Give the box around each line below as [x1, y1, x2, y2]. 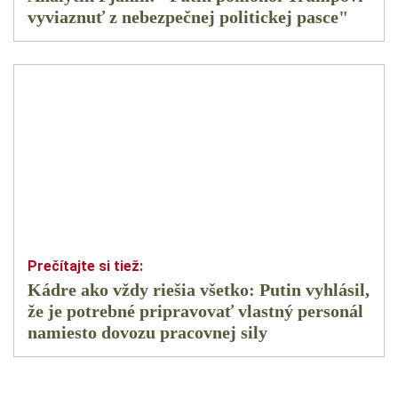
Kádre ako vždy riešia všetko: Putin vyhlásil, [28, 280, 370, 300]
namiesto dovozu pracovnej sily [28, 322, 267, 343]
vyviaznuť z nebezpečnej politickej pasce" [28, 7, 348, 28]
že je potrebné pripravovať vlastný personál [28, 301, 363, 322]
